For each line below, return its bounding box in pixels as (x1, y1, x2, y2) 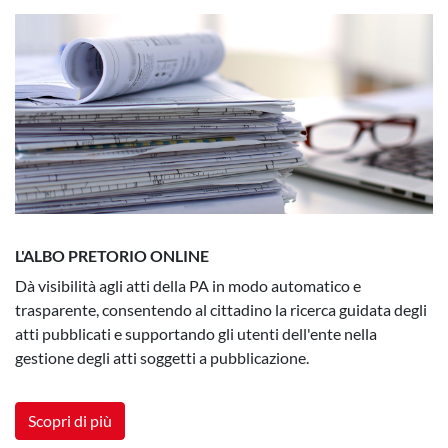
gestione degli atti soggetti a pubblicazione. (15, 348, 309, 367)
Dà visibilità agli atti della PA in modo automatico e (15, 276, 361, 295)
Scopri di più (28, 411, 112, 430)
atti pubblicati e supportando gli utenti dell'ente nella (15, 324, 377, 343)
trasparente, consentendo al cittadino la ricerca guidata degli (15, 300, 427, 319)
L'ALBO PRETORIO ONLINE (15, 246, 212, 265)
